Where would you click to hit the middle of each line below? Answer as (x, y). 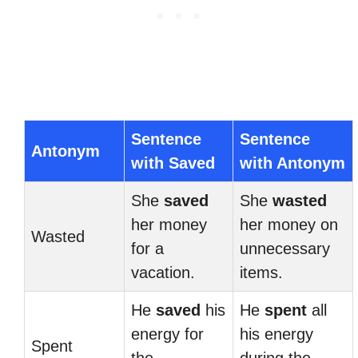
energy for (167, 334)
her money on (289, 225)
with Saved (173, 163)
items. (261, 272)
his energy (276, 334)
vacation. (163, 272)
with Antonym (292, 163)
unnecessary (285, 249)
